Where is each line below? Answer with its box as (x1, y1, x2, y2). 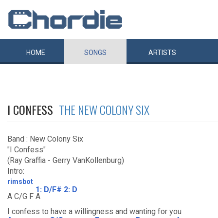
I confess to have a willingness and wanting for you (7, 207, 182, 216)
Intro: (7, 166, 24, 176)
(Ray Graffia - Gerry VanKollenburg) (7, 156, 124, 165)
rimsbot (7, 178, 33, 185)
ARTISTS (148, 49, 176, 56)
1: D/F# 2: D (36, 184, 77, 194)
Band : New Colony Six (7, 134, 83, 144)
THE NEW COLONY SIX (59, 101, 149, 118)
